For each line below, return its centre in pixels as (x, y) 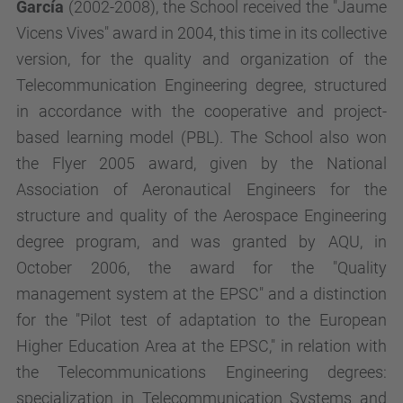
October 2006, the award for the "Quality (201, 268)
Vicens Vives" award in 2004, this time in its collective (201, 33)
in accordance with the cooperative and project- (201, 111)
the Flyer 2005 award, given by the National (201, 163)
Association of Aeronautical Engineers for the (201, 189)
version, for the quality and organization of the (201, 59)
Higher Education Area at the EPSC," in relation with (201, 346)
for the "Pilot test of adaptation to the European (201, 320)
